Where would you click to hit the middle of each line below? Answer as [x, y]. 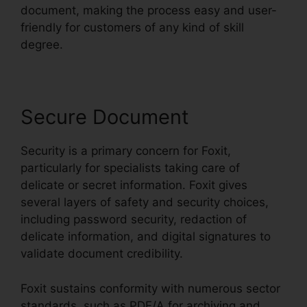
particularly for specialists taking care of [130, 168]
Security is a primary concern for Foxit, [126, 151]
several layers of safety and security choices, [145, 202]
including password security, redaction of [134, 220]
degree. [42, 45]
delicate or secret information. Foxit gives [134, 185]
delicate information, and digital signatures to [146, 237]
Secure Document [105, 117]
